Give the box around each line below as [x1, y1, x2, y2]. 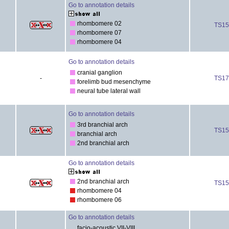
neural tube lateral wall [77, 87, 141, 95]
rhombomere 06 [77, 196, 122, 203]
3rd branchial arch [77, 121, 128, 128]
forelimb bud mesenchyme [77, 78, 151, 85]
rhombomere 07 [77, 29, 122, 36]
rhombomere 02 [77, 19, 122, 27]
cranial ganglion [77, 68, 122, 76]
